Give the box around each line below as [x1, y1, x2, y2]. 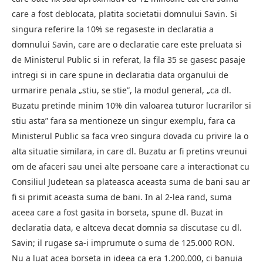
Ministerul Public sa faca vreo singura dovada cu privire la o [12, 130, 248, 141]
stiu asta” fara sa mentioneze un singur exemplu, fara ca [12, 114, 235, 126]
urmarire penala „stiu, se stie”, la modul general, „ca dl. [12, 84, 231, 96]
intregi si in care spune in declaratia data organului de [12, 69, 228, 80]
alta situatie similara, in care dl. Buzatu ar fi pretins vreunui [12, 145, 247, 157]
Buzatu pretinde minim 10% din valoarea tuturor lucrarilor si [12, 99, 251, 111]
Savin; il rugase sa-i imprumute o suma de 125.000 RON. [12, 237, 235, 248]
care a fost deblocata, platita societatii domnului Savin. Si [12, 8, 237, 19]
